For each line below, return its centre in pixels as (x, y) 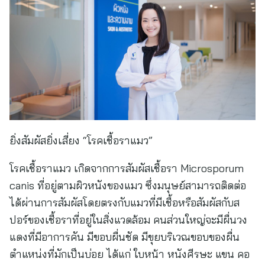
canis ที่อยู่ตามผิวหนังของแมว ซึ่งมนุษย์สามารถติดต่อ (128, 185)
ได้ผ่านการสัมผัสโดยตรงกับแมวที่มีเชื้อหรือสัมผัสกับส (125, 203)
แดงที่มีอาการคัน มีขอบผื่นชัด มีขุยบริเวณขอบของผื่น (125, 237)
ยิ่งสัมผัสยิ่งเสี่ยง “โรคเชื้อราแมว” (81, 140)
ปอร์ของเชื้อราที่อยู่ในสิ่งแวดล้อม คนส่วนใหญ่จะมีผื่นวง (128, 220)
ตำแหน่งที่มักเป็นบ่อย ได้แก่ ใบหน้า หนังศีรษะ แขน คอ (130, 254)
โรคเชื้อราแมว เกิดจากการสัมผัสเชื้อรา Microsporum (127, 168)
